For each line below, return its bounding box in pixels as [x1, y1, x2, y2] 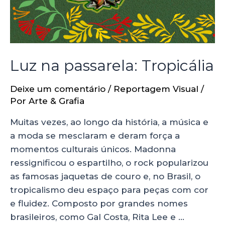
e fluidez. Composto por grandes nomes [10, 198, 188, 209]
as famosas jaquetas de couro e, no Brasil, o [10, 171, 200, 182]
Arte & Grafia [29, 96, 84, 106]
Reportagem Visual [114, 84, 198, 94]
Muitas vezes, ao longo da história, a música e [10, 117, 208, 128]
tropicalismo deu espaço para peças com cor [10, 185, 208, 195]
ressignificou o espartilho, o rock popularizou [10, 158, 208, 168]
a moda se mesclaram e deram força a [10, 131, 180, 141]
